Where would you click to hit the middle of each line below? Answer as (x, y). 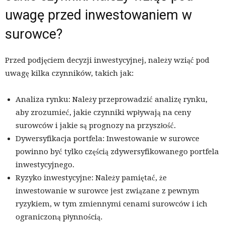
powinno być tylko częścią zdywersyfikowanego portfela (117, 152)
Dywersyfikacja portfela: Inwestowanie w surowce (107, 139)
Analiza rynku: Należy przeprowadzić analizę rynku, (111, 100)
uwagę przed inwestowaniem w (98, 15)
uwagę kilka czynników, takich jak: (69, 74)
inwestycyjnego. (45, 165)
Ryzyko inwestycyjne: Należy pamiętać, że (91, 178)
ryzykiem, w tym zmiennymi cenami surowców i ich (111, 204)
